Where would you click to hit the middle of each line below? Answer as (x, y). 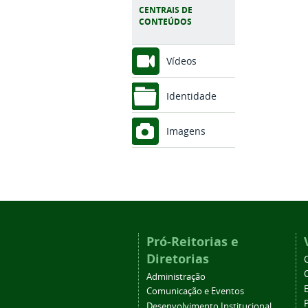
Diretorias (177, 259)
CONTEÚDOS (165, 21)
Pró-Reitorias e (192, 242)
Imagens (186, 131)
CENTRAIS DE (166, 10)
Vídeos (181, 60)
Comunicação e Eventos (195, 291)
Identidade (191, 96)
